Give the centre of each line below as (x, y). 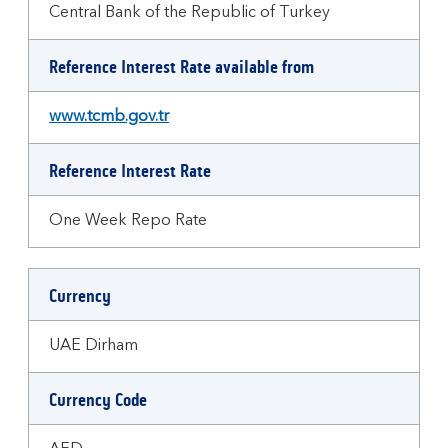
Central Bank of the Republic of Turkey (189, 13)
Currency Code (98, 400)
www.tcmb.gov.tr (109, 117)
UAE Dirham (93, 346)
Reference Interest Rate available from (181, 67)
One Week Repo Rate (128, 221)
